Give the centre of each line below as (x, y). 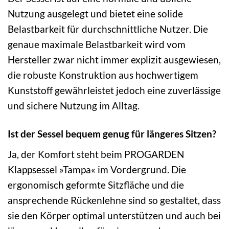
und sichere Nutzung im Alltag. (74, 106)
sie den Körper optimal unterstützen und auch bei (114, 215)
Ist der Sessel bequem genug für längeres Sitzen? (112, 134)
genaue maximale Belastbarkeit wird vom (97, 44)
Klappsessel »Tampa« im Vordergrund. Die (97, 169)
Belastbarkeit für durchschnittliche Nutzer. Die (108, 29)
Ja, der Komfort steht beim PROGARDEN (96, 154)
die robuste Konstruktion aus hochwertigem (103, 75)
